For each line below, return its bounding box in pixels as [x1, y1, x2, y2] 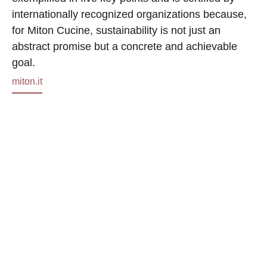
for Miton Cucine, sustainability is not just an [12, 24, 221, 37]
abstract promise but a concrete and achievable [12, 41, 237, 53]
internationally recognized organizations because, [12, 8, 247, 21]
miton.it [12, 76, 42, 86]
